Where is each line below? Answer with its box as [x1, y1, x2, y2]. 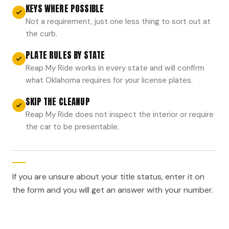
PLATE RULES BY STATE [26, 48, 105, 62]
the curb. [26, 28, 57, 39]
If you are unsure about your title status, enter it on [12, 171, 204, 182]
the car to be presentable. [26, 121, 119, 132]
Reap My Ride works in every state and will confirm [26, 62, 204, 73]
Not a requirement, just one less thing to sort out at [26, 16, 211, 27]
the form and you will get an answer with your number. [12, 184, 213, 195]
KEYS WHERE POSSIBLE [26, 2, 104, 15]
